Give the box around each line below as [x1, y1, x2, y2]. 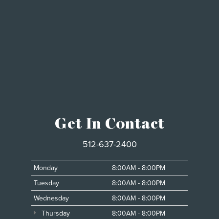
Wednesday [34, 193, 69, 203]
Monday [34, 162, 58, 173]
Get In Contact [54, 114, 165, 132]
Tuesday [34, 177, 59, 188]
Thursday [40, 208, 70, 218]
